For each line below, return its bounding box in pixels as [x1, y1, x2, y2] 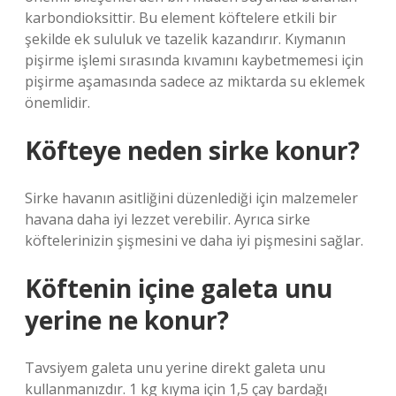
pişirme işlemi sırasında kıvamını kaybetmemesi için [25, 50, 363, 70]
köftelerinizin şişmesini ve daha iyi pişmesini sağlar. [25, 231, 363, 250]
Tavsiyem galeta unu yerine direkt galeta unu [25, 358, 325, 377]
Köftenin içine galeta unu [25, 271, 332, 305]
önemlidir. [25, 93, 90, 112]
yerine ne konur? [25, 303, 229, 337]
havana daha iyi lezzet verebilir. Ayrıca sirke [25, 209, 310, 229]
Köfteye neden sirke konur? [25, 133, 360, 167]
